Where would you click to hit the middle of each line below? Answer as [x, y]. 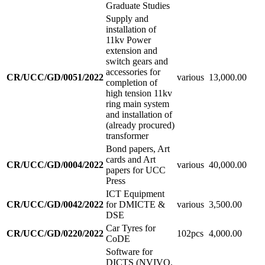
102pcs [190, 233]
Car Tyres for [131, 228]
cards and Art [131, 159]
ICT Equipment [135, 193]
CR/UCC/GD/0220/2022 [55, 233]
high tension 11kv [139, 93]
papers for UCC [136, 170]
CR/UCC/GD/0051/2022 [55, 77]
